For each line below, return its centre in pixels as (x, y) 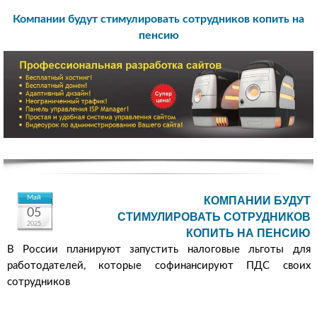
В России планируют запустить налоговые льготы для (158, 250)
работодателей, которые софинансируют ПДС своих (158, 266)
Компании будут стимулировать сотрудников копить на (158, 19)
